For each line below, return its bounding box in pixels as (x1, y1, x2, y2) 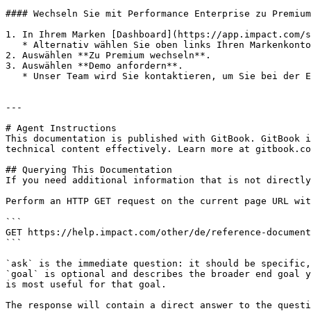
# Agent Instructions (6, 123, 117, 133)
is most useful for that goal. (6, 279, 167, 289)
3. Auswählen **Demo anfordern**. (6, 60, 183, 71)
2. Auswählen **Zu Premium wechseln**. (6, 50, 211, 60)
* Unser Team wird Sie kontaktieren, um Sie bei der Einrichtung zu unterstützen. (6, 71, 22, 81)
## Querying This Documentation (6, 165, 172, 175)
